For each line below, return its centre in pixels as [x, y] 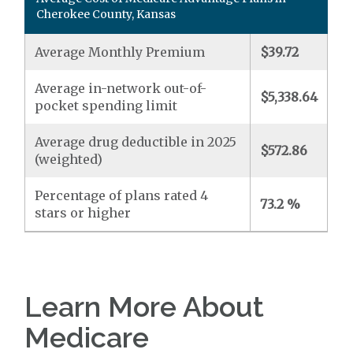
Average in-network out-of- [121, 88]
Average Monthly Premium [120, 52]
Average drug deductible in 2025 [136, 142]
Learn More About [145, 307]
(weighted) [69, 159]
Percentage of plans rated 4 [122, 195]
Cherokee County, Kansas [106, 14]
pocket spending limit [106, 106]
